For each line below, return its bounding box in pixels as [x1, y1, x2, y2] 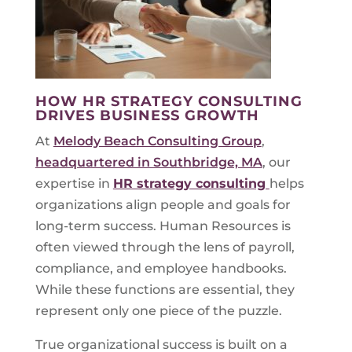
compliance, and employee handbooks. [35, 261, 287, 276]
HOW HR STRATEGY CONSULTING [35, 93, 302, 110]
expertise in [35, 176, 113, 191]
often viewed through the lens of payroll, [35, 240, 295, 255]
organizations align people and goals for [35, 197, 291, 212]
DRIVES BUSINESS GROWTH [35, 107, 259, 124]
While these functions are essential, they [35, 282, 295, 297]
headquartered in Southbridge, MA [35, 155, 262, 170]
